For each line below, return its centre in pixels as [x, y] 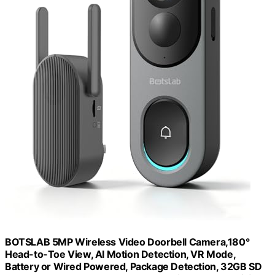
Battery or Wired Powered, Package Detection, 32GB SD [134, 267]
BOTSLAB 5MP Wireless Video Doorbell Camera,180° [127, 242]
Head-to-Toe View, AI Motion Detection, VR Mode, [120, 254]
